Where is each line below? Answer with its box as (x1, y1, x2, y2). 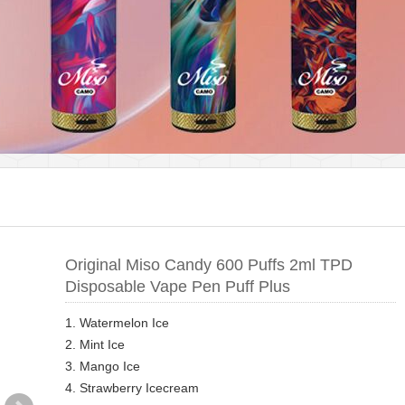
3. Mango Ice (65, 359, 141, 373)
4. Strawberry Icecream (65, 381, 200, 395)
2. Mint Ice (65, 337, 126, 352)
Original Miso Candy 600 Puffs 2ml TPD (65, 256, 353, 274)
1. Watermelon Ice (65, 316, 170, 330)
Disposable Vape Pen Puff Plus (65, 278, 291, 296)
